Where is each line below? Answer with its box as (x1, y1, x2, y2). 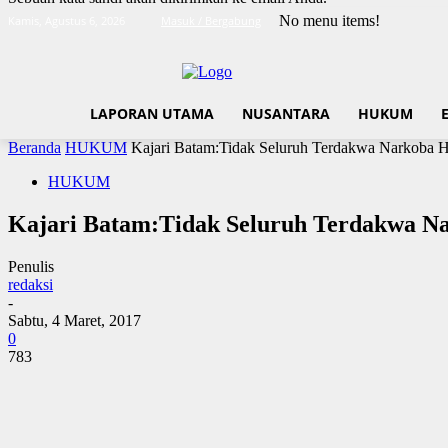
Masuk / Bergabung (161, 13, 261, 28)
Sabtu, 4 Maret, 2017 (8, 311, 141, 329)
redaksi (8, 275, 53, 293)
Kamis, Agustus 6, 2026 (8, 13, 125, 28)
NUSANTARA (242, 104, 330, 123)
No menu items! (279, 12, 380, 29)
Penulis (8, 257, 54, 275)
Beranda (8, 139, 61, 157)
